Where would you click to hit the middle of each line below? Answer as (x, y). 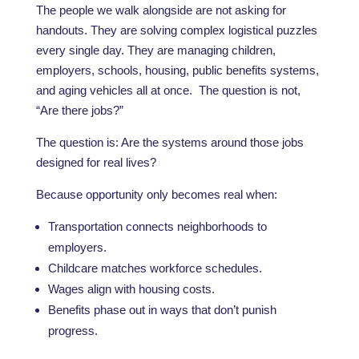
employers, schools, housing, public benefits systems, (177, 70)
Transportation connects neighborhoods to (157, 226)
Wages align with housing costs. (131, 289)
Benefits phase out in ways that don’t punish (162, 310)
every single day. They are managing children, (155, 50)
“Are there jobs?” (79, 110)
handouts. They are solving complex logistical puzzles (176, 30)
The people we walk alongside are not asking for (161, 10)
